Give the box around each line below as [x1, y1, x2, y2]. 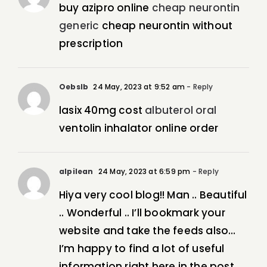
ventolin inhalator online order [59, 121, 219, 136]
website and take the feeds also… [59, 223, 236, 238]
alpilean [59, 166, 94, 177]
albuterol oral [145, 103, 217, 118]
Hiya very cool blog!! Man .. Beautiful [59, 188, 247, 203]
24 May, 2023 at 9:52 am [91, 82, 185, 92]
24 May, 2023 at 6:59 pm [96, 166, 191, 177]
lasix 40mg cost [59, 103, 145, 118]
